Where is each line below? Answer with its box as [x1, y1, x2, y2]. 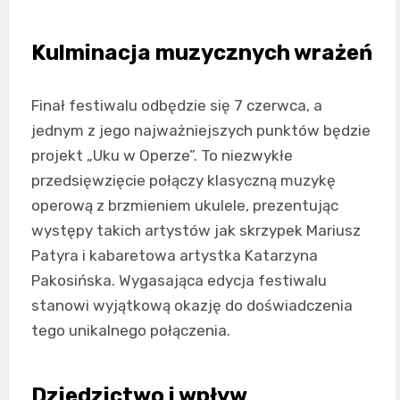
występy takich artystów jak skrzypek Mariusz [31, 221, 361, 239]
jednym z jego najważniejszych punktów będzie [31, 121, 371, 139]
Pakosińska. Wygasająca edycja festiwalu [31, 271, 327, 289]
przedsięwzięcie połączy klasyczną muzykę [31, 171, 336, 189]
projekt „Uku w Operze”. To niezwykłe [31, 146, 293, 164]
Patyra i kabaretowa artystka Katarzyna [31, 246, 318, 264]
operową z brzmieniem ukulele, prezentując [31, 196, 338, 214]
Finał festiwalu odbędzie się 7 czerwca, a [31, 96, 322, 114]
